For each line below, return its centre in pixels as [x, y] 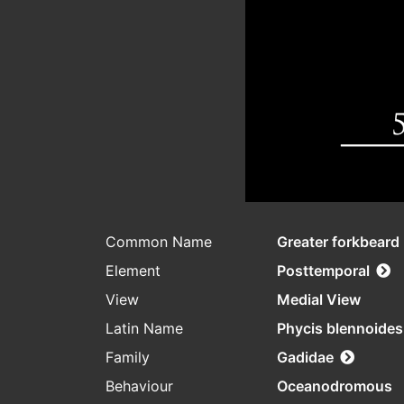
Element [133, 271]
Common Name [159, 242]
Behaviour [139, 386]
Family [128, 358]
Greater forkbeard [338, 242]
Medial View [319, 300]
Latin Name [144, 329]
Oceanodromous [335, 386]
